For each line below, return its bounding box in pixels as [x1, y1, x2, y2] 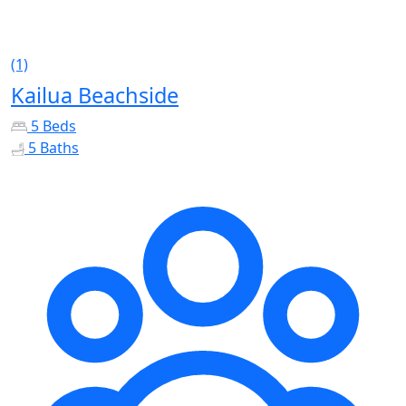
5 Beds [31, 115, 76, 136]
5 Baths [28, 137, 79, 158]
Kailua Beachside [11, 80, 179, 110]
